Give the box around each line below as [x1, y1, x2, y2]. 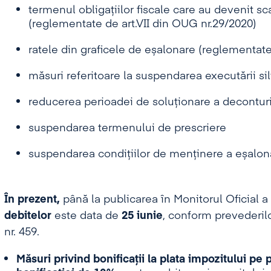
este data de [51, 211, 119, 221]
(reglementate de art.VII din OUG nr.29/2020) [28, 19, 256, 30]
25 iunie [118, 211, 163, 221]
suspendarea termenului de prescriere [28, 123, 226, 134]
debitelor [4, 211, 51, 221]
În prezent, [4, 194, 63, 205]
